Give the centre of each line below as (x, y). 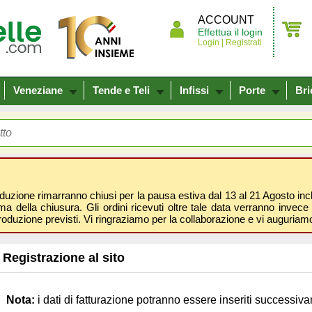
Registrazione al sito (64, 258)
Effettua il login (230, 32)
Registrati (243, 42)
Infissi (194, 90)
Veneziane (38, 90)
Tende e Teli (121, 90)
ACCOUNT (226, 20)
